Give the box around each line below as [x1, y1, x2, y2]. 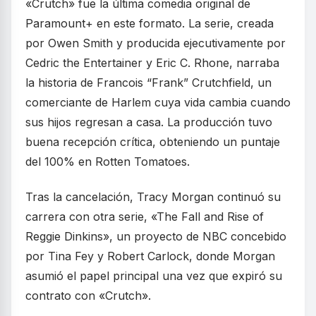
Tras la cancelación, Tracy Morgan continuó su [25, 190, 281, 205]
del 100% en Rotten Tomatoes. [25, 154, 190, 169]
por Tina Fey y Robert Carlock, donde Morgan [25, 249, 275, 264]
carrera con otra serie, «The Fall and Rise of [25, 209, 264, 224]
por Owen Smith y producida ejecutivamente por [25, 36, 286, 51]
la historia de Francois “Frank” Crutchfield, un [25, 75, 272, 90]
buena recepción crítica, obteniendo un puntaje [25, 135, 280, 150]
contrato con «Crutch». [25, 288, 151, 303]
